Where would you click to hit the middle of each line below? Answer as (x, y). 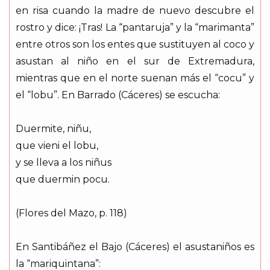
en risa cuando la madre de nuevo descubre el (135, 10)
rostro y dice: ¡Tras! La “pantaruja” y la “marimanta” (135, 27)
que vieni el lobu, (57, 145)
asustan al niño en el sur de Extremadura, (135, 61)
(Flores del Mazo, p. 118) (71, 213)
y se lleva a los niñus (64, 162)
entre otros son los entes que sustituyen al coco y (135, 44)
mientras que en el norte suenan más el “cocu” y (135, 78)
